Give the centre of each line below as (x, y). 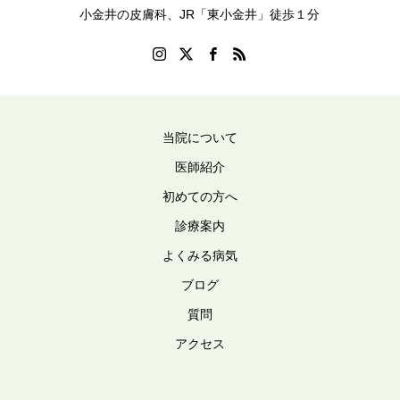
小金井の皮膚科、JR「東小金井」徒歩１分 (200, 14)
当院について (200, 137)
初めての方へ (200, 196)
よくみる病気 (200, 255)
